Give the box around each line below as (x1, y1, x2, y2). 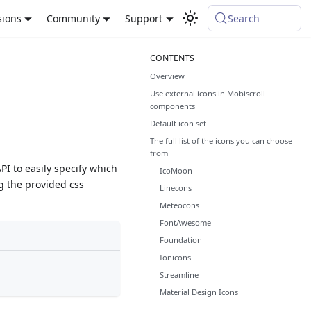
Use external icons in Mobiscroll (150, 87, 265, 99)
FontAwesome (160, 217, 211, 228)
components (150, 100, 195, 111)
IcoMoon (160, 165, 192, 176)
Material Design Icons (160, 286, 238, 297)
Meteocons (160, 199, 199, 210)
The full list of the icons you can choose (150, 135, 292, 146)
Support (125, 11, 163, 25)
